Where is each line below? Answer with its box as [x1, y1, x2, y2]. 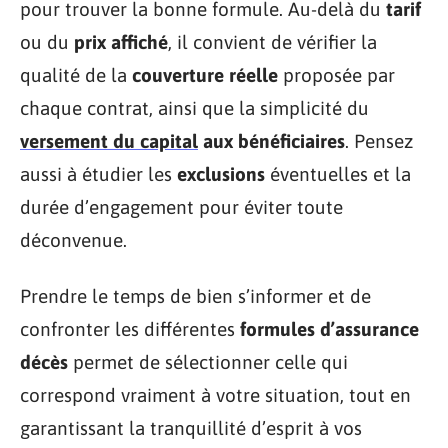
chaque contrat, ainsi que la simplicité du [20, 97, 369, 119]
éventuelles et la [265, 163, 411, 185]
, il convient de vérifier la [168, 31, 377, 53]
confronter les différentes [20, 317, 240, 340]
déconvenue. [20, 229, 127, 251]
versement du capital [20, 130, 198, 152]
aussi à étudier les [20, 163, 177, 185]
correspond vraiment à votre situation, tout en [20, 383, 411, 406]
